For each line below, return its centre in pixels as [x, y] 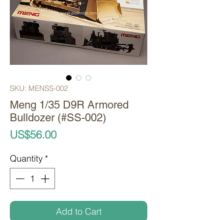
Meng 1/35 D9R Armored [69, 105]
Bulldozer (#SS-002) [58, 118]
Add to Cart [79, 212]
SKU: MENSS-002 [39, 88]
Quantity [26, 159]
